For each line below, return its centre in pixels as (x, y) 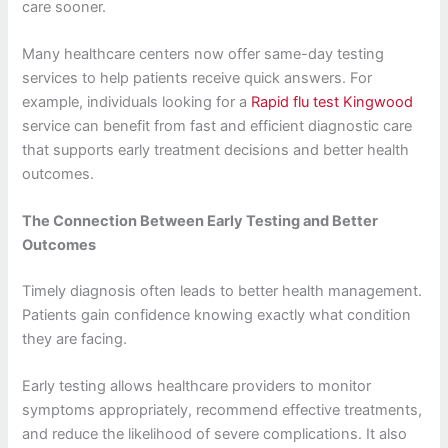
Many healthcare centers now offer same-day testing (203, 53)
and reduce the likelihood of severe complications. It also (215, 434)
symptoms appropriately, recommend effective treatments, (222, 410)
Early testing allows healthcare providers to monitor (197, 386)
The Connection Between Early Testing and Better (200, 221)
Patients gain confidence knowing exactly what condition (217, 315)
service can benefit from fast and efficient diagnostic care (217, 125)
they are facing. (75, 339)
